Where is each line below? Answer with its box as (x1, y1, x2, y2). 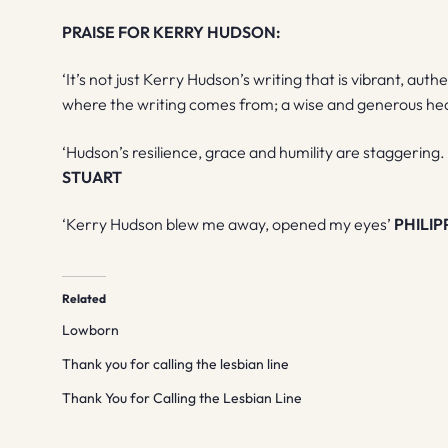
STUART (62, 166, 123, 187)
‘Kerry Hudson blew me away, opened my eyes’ (62, 214, 392, 235)
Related (62, 291, 107, 307)
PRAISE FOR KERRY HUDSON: (62, 21, 282, 42)
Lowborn (62, 321, 120, 340)
